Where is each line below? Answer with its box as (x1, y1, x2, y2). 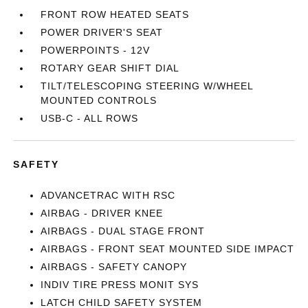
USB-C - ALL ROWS (41, 113, 139, 124)
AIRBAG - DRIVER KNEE (41, 208, 164, 219)
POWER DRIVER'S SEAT (41, 27, 164, 38)
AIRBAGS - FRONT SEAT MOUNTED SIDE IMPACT (41, 243, 295, 254)
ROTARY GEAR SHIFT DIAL (41, 63, 180, 74)
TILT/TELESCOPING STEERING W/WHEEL (41, 80, 254, 91)
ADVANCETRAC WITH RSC (41, 190, 176, 201)
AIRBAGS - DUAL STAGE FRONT (41, 225, 206, 236)
